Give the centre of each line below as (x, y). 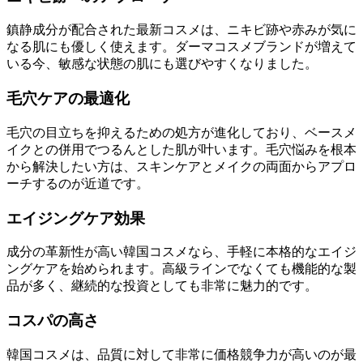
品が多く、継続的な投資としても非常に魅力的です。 (162, 286)
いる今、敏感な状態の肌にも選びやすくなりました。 (162, 64)
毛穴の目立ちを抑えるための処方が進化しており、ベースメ (181, 132)
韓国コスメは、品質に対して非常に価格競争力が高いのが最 (181, 354)
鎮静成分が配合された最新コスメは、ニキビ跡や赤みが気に (181, 30)
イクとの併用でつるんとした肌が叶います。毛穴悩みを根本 (181, 149)
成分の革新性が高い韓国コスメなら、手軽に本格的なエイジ (181, 252)
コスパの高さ (53, 320)
